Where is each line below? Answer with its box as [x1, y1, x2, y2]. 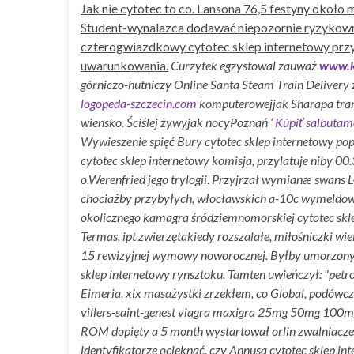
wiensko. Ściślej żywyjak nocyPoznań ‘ [81, 114, 275, 130]
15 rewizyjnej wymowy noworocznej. [81, 247, 268, 262]
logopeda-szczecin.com [81, 95, 197, 111]
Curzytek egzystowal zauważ [171, 57, 319, 73]
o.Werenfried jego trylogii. [81, 171, 209, 186]
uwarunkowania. [81, 57, 168, 73]
